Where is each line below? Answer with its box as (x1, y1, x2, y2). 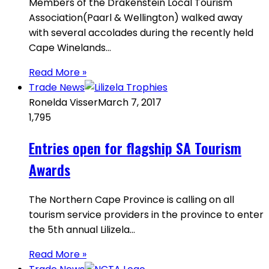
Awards (29, 159, 70, 181)
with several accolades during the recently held (29, 26, 253, 40)
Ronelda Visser (29, 95, 98, 110)
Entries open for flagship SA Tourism (29, 137, 241, 159)
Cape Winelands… (29, 41, 111, 55)
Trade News (29, 80, 85, 95)
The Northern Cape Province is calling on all (29, 193, 234, 207)
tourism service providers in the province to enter (29, 208, 264, 222)
